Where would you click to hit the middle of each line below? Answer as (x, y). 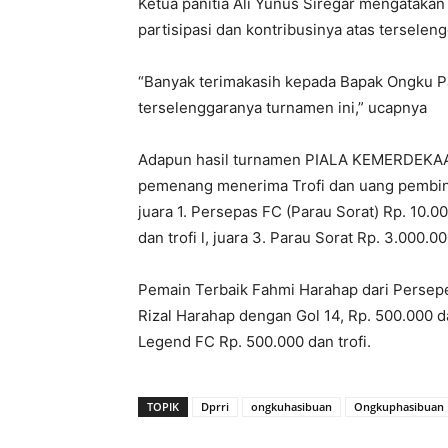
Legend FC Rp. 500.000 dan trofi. (254, 341)
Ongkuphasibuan (399, 406)
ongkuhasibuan (291, 406)
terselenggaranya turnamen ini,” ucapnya (282, 107)
